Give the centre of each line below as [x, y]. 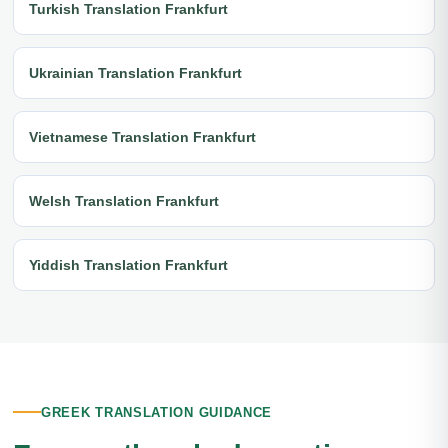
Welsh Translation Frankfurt [124, 200]
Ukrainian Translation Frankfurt [135, 72]
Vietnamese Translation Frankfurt [142, 136]
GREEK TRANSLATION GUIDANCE [157, 412]
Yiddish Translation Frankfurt [128, 264]
